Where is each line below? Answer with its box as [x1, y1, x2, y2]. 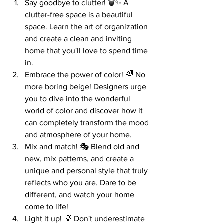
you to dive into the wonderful [25, 94, 132, 103]
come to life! [25, 202, 68, 211]
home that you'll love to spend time [25, 46, 150, 55]
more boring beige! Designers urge [25, 82, 148, 91]
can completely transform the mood [25, 118, 151, 127]
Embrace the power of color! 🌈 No [25, 70, 147, 79]
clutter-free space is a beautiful [25, 10, 135, 19]
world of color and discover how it [25, 106, 145, 115]
